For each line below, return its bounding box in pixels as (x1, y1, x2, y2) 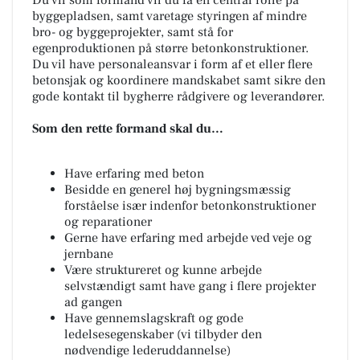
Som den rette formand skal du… (32, 120, 223, 137)
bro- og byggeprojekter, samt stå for (32, 23, 233, 40)
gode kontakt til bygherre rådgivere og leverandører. (32, 88, 325, 104)
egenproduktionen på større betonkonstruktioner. (32, 39, 309, 56)
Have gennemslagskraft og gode (64, 309, 243, 326)
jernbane (64, 245, 113, 262)
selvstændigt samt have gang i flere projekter (64, 277, 316, 294)
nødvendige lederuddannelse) (64, 342, 231, 358)
